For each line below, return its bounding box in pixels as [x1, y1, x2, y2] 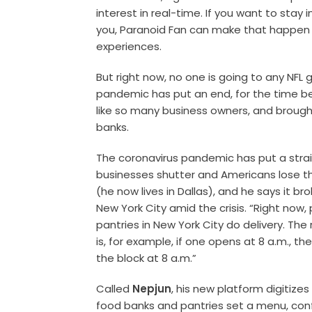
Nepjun [132, 281, 172, 296]
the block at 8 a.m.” [96, 250, 197, 265]
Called [96, 281, 133, 296]
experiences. [96, 38, 162, 54]
